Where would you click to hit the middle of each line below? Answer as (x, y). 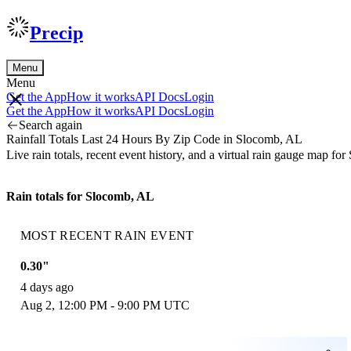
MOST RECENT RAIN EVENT (107, 235)
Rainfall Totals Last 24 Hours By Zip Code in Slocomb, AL (154, 139)
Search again (51, 125)
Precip (56, 33)
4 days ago (47, 287)
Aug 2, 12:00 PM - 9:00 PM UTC (105, 305)
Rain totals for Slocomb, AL (80, 196)
